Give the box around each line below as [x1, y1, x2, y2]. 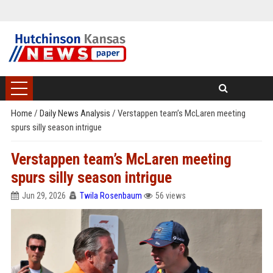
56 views [155, 191, 186, 200]
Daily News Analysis [39, 108, 112, 119]
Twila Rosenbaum [79, 191, 142, 200]
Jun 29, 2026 [21, 191, 66, 200]
